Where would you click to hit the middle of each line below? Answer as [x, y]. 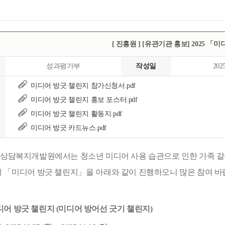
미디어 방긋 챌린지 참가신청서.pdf [83, 86]
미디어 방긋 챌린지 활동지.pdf [76, 114]
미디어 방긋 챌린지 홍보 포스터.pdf [84, 100]
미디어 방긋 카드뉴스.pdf [69, 128]
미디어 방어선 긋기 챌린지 [104, 209]
